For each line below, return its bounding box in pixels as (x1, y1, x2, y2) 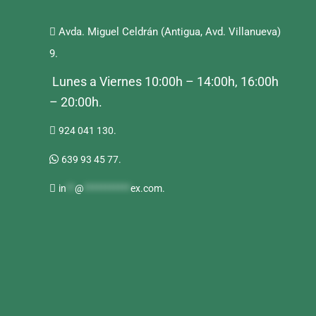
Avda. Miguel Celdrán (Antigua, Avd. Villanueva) (56, 25, 281, 38)
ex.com (130, 183, 162, 194)
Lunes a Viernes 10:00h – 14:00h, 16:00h (49, 74, 279, 89)
